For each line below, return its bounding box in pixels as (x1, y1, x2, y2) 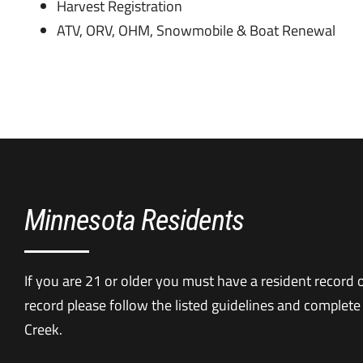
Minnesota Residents (23, 203, 244, 238)
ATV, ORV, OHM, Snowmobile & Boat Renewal (56, 19, 335, 42)
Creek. (23, 318, 62, 341)
